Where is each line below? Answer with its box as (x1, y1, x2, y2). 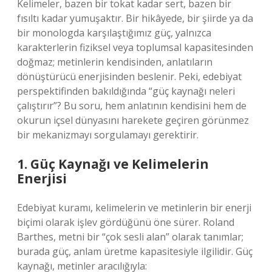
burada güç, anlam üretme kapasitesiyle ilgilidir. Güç (17, 245, 253, 258)
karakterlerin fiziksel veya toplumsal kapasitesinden (17, 41, 253, 54)
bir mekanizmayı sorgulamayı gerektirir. (17, 128, 199, 141)
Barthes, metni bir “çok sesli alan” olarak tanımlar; (17, 230, 243, 243)
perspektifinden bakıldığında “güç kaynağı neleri (17, 84, 235, 98)
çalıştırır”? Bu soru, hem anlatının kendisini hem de (17, 99, 246, 112)
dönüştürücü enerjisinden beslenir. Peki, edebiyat (17, 70, 242, 83)
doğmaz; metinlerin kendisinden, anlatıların (17, 55, 212, 69)
